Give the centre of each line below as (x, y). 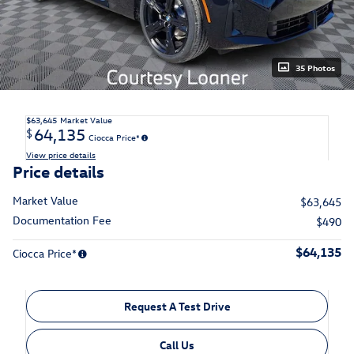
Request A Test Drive (177, 306)
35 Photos (315, 67)
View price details (61, 154)
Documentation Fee (62, 220)
